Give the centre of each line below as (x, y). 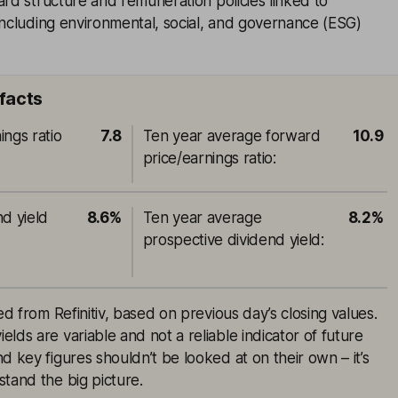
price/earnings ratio (208, 158)
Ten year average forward (231, 136)
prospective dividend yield (232, 240)
